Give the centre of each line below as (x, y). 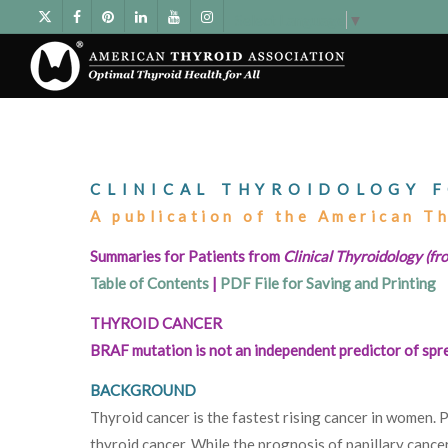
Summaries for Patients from (186, 255)
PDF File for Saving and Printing (328, 282)
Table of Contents (149, 282)
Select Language (290, 19)
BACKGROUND (143, 389)
